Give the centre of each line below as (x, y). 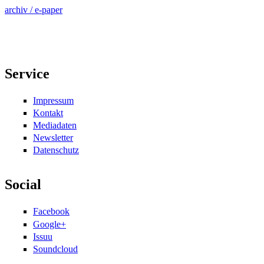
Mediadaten (55, 125)
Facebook (51, 212)
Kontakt (48, 113)
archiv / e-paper (34, 9)
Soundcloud (55, 249)
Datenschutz (56, 150)
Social (23, 185)
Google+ (49, 224)
